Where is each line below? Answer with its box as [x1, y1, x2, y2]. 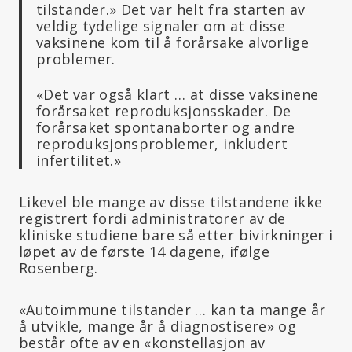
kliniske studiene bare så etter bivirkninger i [19, 225, 333, 244]
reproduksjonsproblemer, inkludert [36, 134, 288, 153]
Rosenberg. [19, 258, 98, 277]
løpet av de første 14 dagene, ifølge [19, 241, 269, 261]
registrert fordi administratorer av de [19, 208, 286, 228]
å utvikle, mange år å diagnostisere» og [19, 316, 297, 335]
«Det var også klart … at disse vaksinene [36, 84, 319, 104]
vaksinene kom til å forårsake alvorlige [36, 32, 310, 52]
